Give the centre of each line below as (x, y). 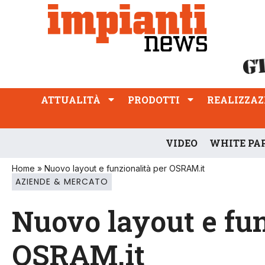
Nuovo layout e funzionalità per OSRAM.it (125, 168)
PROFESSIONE (53, 20)
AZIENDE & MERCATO (62, 181)
